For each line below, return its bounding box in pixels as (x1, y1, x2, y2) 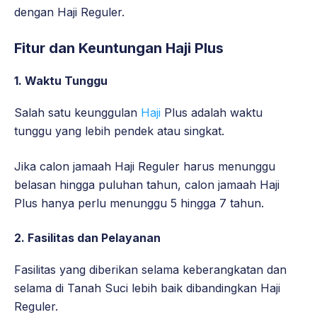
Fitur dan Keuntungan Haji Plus (14, 40, 224, 57)
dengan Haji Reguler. (14, 5, 125, 20)
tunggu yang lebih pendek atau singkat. (14, 124, 224, 139)
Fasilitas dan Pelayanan (28, 231, 161, 246)
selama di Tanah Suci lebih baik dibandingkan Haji (14, 281, 280, 296)
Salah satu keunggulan (14, 105, 137, 120)
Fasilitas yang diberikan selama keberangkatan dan (14, 263, 287, 277)
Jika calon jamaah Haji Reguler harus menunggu (14, 159, 275, 174)
